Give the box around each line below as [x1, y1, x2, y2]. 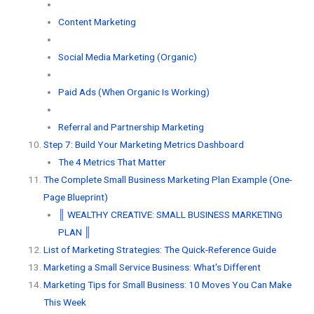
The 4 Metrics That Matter [57, 156, 166, 168]
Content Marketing [57, 15, 136, 27]
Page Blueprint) [43, 191, 109, 203]
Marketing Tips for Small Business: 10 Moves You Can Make [43, 278, 292, 290]
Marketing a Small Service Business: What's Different [43, 261, 261, 273]
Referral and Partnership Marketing [57, 121, 204, 132]
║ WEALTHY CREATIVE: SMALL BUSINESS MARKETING [57, 208, 282, 220]
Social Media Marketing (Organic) [57, 50, 197, 62]
